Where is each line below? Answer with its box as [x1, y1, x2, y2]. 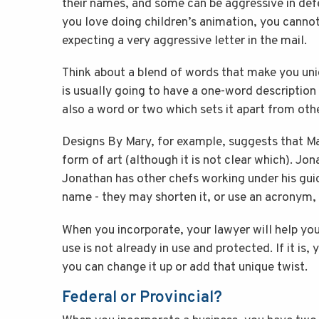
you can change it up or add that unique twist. [62, 258, 308, 276]
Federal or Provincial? [62, 287, 222, 308]
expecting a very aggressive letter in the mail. [62, 33, 307, 50]
